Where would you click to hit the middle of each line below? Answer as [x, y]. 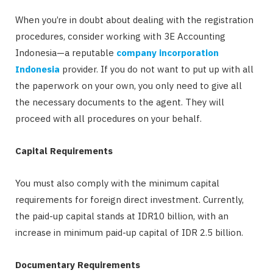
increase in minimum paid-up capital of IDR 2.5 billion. [129, 232]
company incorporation [168, 52]
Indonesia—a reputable [66, 52]
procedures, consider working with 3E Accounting [120, 36]
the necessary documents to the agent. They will [120, 102]
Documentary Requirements [78, 264]
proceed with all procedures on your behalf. [108, 118]
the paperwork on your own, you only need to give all [129, 85]
